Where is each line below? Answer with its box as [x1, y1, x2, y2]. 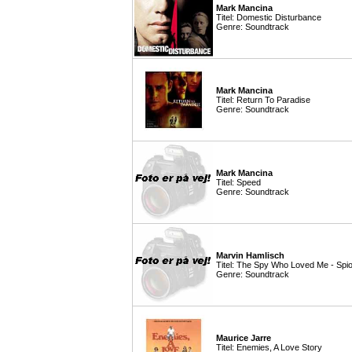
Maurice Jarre [216, 333, 271, 343]
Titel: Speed [216, 178, 261, 187]
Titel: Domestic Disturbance [216, 13, 321, 22]
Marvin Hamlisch [216, 251, 284, 260]
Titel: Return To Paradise [216, 95, 310, 104]
